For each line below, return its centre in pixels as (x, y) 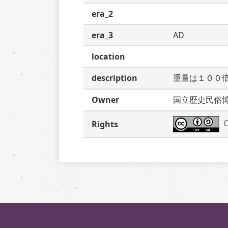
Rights (105, 124)
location (108, 56)
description (115, 78)
